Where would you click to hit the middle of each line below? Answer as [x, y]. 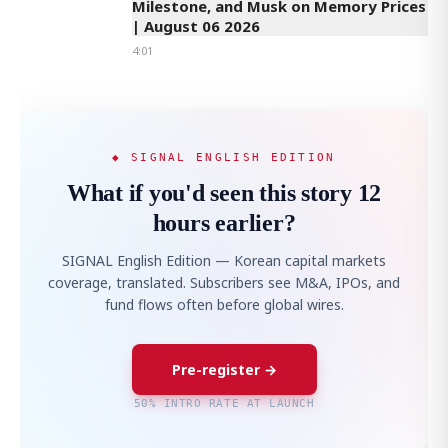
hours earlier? [224, 223]
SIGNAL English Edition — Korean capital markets [224, 261]
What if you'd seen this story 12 [224, 193]
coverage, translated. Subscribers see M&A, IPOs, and [224, 283]
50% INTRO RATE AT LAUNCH [224, 403]
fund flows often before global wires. [224, 305]
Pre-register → [224, 370]
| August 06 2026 [196, 26]
